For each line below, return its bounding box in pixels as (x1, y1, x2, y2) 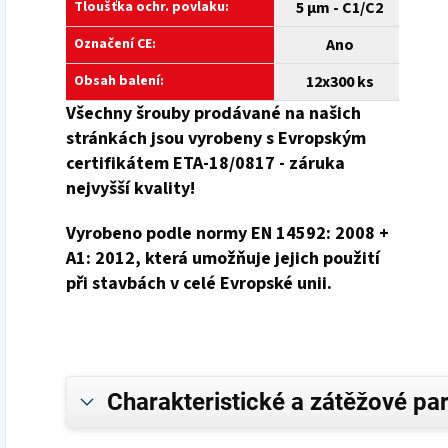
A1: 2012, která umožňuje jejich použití (66, 245, 380, 271)
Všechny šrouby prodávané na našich (66, 100, 361, 126)
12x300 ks (305, 70, 374, 93)
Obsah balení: (74, 70, 164, 91)
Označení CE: (74, 33, 156, 54)
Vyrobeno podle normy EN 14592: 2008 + (66, 220, 389, 246)
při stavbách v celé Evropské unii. (66, 270, 332, 296)
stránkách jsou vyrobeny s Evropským (66, 125, 366, 151)
